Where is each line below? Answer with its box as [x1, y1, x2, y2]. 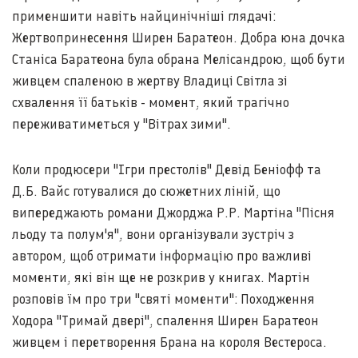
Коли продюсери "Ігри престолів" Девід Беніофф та [12, 161, 321, 177]
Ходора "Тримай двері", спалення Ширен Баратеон [12, 312, 319, 328]
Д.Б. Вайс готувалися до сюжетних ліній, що [12, 183, 280, 199]
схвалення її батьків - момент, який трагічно [12, 94, 289, 110]
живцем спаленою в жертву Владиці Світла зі [12, 73, 288, 89]
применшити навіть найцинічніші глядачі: [12, 8, 276, 24]
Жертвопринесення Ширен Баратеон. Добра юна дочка [12, 30, 345, 46]
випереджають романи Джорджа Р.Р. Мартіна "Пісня [12, 205, 335, 221]
